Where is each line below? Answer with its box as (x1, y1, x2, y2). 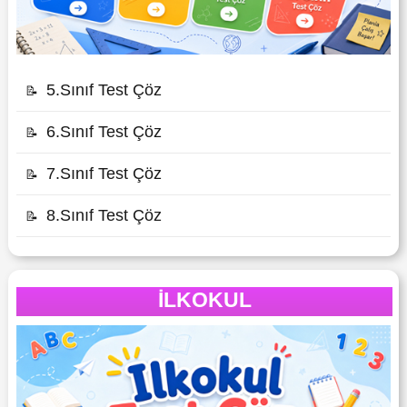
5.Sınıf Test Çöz (46, 80, 163, 99)
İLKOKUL (157, 287, 252, 312)
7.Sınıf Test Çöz (46, 164, 163, 183)
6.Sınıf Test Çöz (46, 122, 163, 141)
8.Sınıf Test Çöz (46, 205, 163, 224)
